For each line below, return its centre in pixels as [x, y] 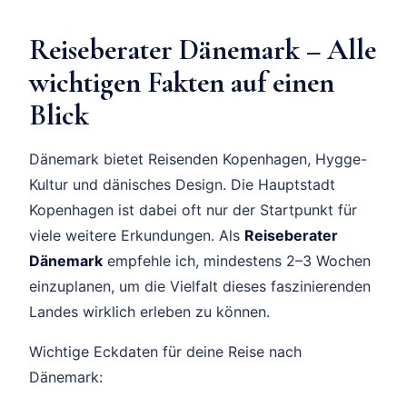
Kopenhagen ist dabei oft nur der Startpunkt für [193, 209]
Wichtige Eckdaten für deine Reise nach [165, 351]
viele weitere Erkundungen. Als [137, 235]
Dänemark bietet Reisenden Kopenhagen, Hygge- [198, 159]
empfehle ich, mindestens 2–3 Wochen [237, 260]
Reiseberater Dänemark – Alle [203, 49]
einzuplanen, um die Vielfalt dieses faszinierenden [200, 286]
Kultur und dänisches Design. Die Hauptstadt [182, 184]
